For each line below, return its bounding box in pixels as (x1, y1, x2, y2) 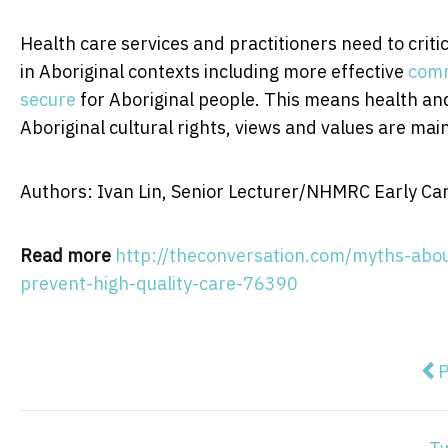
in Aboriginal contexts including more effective (20, 59, 408, 83)
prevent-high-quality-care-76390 (20, 271, 298, 295)
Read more (20, 243, 111, 267)
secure (20, 87, 76, 111)
